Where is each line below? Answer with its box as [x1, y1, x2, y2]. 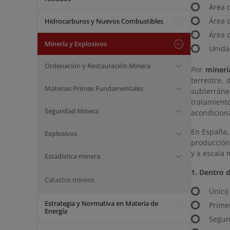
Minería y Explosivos [45, 39, 107, 48]
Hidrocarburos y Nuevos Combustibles [45, 16, 163, 26]
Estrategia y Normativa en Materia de [45, 199, 158, 208]
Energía [45, 206, 67, 216]
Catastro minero [45, 175, 94, 184]
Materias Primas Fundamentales [45, 84, 143, 93]
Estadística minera [45, 151, 100, 161]
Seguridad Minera [45, 106, 99, 116]
